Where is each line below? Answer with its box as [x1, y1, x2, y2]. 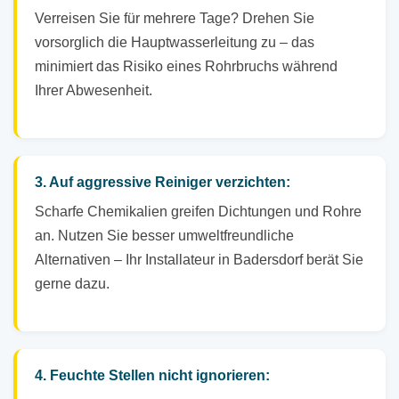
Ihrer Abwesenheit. [35, 83, 152, 99]
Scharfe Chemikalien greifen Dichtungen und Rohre [35, 204, 362, 220]
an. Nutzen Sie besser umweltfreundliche [35, 228, 294, 244]
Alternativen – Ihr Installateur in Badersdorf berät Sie [35, 252, 363, 268]
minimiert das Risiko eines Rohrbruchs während [35, 59, 338, 75]
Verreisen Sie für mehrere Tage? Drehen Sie [35, 11, 314, 27]
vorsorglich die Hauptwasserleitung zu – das [35, 35, 314, 51]
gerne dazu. [35, 276, 110, 292]
